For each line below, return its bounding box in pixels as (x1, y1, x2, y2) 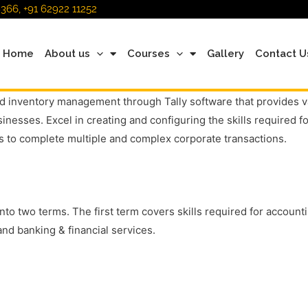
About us (45, 47, 91, 60)
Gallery (207, 47, 245, 60)
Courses (127, 47, 170, 60)
